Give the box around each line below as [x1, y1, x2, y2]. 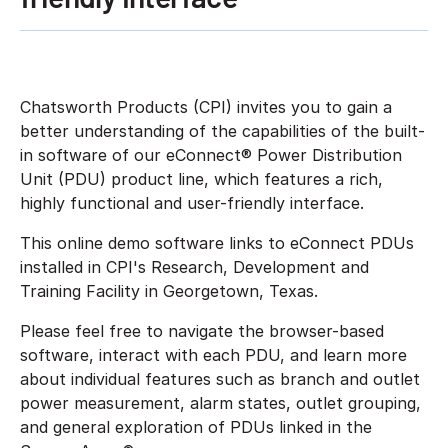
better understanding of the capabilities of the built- [20, 121, 425, 141]
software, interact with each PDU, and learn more [20, 345, 407, 365]
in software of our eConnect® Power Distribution [20, 145, 402, 165]
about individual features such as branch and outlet [20, 369, 420, 389]
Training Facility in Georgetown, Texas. [20, 281, 318, 301]
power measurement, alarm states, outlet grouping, [20, 393, 421, 413]
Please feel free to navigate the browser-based [20, 321, 384, 341]
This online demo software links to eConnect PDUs [20, 233, 414, 253]
